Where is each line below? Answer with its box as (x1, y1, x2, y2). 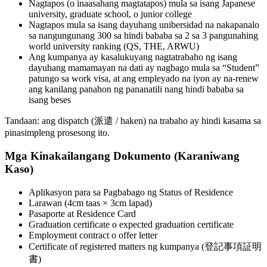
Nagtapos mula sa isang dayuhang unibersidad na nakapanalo (29, 20, 259, 30)
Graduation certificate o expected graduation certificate (29, 219, 234, 229)
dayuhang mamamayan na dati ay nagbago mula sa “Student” (29, 63, 259, 73)
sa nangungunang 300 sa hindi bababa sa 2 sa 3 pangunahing (29, 30, 258, 41)
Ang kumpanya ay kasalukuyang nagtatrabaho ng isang (29, 52, 237, 63)
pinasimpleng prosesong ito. (5, 128, 110, 138)
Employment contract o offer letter (29, 229, 157, 240)
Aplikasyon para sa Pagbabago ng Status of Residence (29, 187, 233, 197)
